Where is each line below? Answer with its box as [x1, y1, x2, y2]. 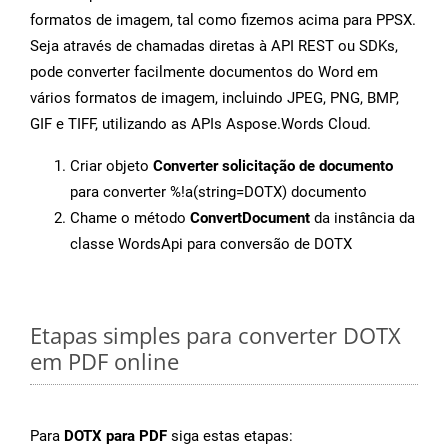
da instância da [310, 209, 415, 228]
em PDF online [30, 346, 179, 377]
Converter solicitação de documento [153, 157, 393, 176]
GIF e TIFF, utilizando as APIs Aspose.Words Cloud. [30, 115, 371, 134]
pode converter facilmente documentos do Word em [30, 63, 378, 82]
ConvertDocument [190, 209, 310, 228]
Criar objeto [70, 157, 153, 176]
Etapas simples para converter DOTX [30, 320, 401, 351]
